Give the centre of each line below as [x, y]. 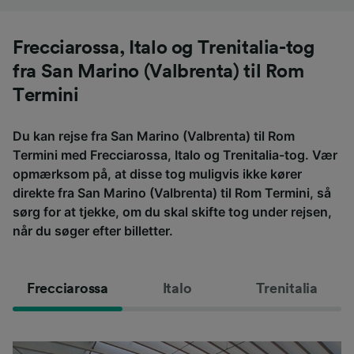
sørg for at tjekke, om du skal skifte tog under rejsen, [172, 211]
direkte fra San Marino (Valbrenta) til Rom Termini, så [172, 192]
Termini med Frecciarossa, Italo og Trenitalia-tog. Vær [175, 154]
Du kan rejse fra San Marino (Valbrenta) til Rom [154, 136]
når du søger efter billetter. [93, 230]
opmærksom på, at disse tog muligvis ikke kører [157, 173]
